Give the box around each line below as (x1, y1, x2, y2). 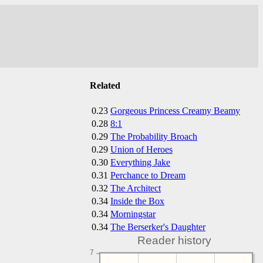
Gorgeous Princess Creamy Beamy (110, 105, 240, 116)
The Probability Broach (110, 131, 197, 141)
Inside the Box (110, 195, 164, 206)
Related (90, 80, 120, 91)
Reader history (137, 234, 211, 247)
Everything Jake (110, 157, 170, 167)
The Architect (110, 183, 161, 193)
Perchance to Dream (110, 170, 186, 180)
